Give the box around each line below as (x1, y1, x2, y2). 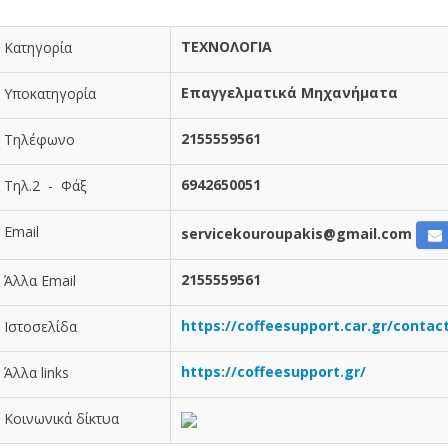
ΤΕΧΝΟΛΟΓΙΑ (181, 37, 272, 57)
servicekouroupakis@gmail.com (181, 224, 412, 244)
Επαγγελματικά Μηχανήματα (181, 83, 398, 103)
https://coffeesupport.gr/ (181, 362, 366, 382)
